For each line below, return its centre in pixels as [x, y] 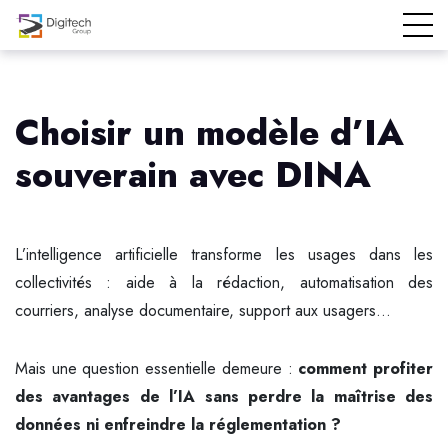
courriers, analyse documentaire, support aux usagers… [203, 310]
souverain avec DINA [193, 175]
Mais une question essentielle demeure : [157, 368]
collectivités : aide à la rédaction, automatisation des [224, 282]
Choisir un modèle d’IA [209, 133]
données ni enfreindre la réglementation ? [178, 424]
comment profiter [366, 368]
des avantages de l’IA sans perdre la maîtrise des [224, 396]
